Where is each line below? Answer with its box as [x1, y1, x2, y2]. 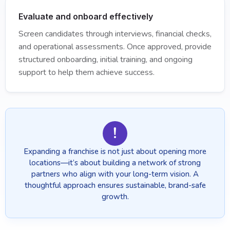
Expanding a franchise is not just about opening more [24, 146, 206, 157]
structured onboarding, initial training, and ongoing [18, 54, 193, 65]
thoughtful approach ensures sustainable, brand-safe [24, 180, 206, 190]
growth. [101, 191, 129, 202]
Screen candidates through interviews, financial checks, [18, 28, 212, 40]
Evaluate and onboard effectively [18, 11, 153, 22]
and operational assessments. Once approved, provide [18, 41, 212, 52]
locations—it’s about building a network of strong [29, 158, 201, 168]
